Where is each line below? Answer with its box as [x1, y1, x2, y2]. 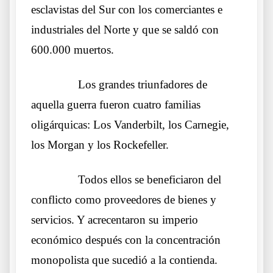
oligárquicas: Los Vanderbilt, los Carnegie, [31, 118, 229, 131]
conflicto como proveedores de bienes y [31, 193, 216, 206]
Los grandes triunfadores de [78, 77, 207, 91]
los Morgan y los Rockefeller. [31, 138, 169, 151]
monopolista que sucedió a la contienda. [31, 253, 218, 266]
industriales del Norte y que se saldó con [31, 23, 219, 36]
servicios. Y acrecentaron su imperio [31, 213, 198, 226]
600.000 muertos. [31, 43, 114, 56]
